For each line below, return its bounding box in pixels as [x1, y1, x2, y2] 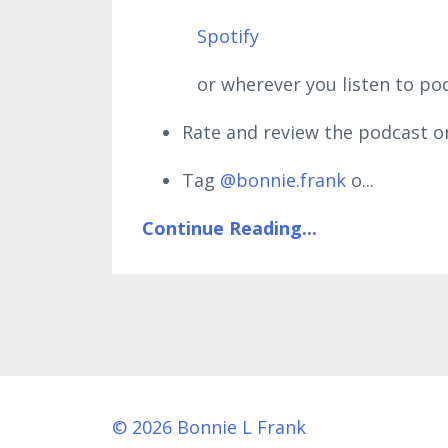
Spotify [197, 23, 259, 48]
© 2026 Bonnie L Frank [112, 414, 306, 439]
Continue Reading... [142, 215, 317, 240]
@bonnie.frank [220, 167, 346, 192]
